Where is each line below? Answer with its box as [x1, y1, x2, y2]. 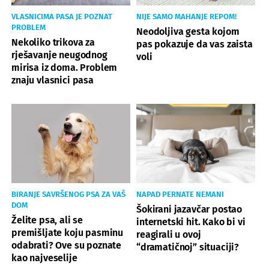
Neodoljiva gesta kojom [136, 25, 240, 37]
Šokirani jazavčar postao [136, 203, 243, 215]
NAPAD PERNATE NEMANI [136, 189, 224, 199]
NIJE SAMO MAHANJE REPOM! [136, 11, 237, 21]
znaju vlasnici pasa [11, 74, 94, 86]
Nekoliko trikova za [11, 36, 95, 48]
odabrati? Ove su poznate [11, 239, 122, 251]
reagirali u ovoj [136, 228, 201, 240]
